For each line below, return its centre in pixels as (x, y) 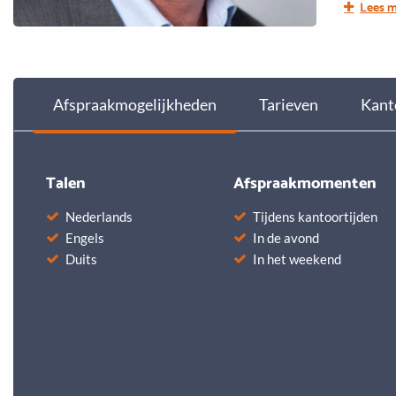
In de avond (286, 237)
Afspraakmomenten (305, 180)
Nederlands (99, 216)
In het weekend (297, 259)
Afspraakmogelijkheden (135, 104)
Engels (85, 237)
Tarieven (289, 104)
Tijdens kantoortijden (315, 216)
